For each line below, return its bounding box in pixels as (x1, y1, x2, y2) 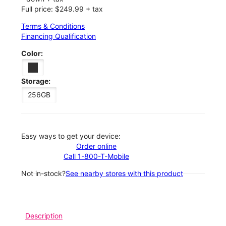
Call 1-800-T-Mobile (64, 152, 129, 161)
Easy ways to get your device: (21, 132, 121, 141)
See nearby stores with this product (66, 169, 183, 178)
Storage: (21, 77, 50, 86)
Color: (21, 48, 43, 58)
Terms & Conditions (21, 21, 85, 30)
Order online (76, 142, 117, 151)
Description (25, 211, 63, 220)
